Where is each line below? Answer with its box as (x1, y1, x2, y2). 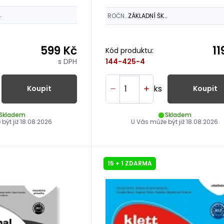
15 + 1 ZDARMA (107, 158, 152, 167)
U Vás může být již (130, 117, 186, 126)
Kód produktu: (105, 45, 154, 56)
